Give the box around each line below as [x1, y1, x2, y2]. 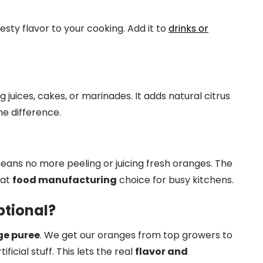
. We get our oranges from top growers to [40, 228, 232, 242]
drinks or [168, 22, 208, 35]
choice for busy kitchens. [117, 173, 234, 187]
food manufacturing [12, 173, 117, 187]
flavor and [135, 245, 188, 258]
